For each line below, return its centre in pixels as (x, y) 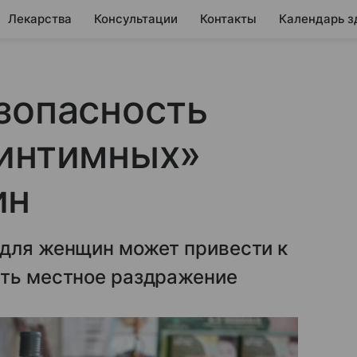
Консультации (136, 19)
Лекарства (40, 19)
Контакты (228, 19)
